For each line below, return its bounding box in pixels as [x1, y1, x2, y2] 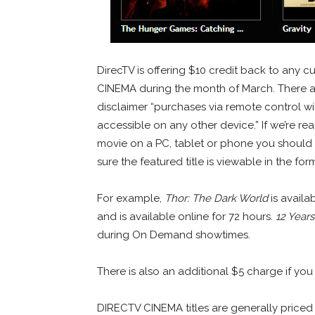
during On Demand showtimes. [97, 228, 250, 241]
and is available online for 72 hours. [97, 210, 276, 223]
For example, [97, 191, 165, 205]
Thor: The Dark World [165, 191, 268, 205]
